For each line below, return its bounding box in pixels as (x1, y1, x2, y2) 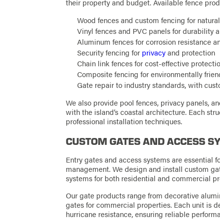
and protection (165, 47, 216, 58)
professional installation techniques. (66, 116, 183, 127)
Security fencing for (77, 47, 142, 58)
